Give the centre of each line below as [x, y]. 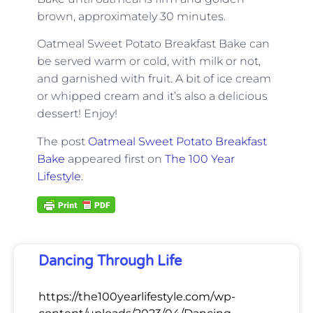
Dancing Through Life [110, 262]
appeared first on [115, 159]
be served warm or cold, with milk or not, [148, 61]
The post [62, 141]
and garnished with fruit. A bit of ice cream [154, 79]
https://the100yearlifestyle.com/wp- [137, 297]
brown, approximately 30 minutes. [132, 16]
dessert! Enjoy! [77, 114]
